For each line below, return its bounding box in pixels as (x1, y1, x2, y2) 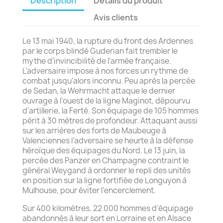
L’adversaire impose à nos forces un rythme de (22, 65, 188, 76)
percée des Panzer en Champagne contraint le (22, 155, 189, 166)
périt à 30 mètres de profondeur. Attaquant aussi (22, 115, 198, 126)
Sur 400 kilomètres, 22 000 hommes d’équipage (22, 203, 193, 214)
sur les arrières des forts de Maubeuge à (22, 125, 166, 136)
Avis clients (94, 11, 138, 23)
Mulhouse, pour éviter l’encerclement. (22, 185, 156, 196)
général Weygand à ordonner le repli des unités (22, 165, 191, 176)
